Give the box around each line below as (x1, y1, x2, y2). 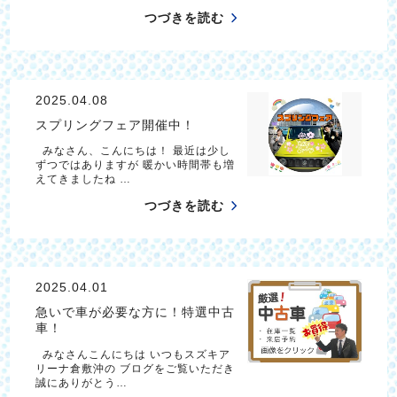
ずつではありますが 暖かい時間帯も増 (35, 159, 235, 172)
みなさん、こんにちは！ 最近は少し (35, 144, 230, 158)
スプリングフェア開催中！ (35, 117, 195, 132)
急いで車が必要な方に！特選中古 (35, 305, 235, 320)
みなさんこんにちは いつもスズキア (35, 347, 230, 361)
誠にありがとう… (35, 376, 128, 389)
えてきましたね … (35, 173, 131, 186)
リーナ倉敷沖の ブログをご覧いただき (35, 362, 235, 375)
